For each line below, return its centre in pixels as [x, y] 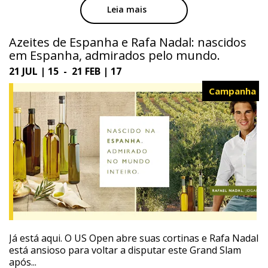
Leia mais [127, 10]
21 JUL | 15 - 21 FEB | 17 [65, 71]
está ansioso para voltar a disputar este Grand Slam [125, 250]
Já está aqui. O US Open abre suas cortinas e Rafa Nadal [134, 238]
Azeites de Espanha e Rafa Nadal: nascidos [128, 42]
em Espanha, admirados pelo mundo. [115, 56]
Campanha [232, 91]
